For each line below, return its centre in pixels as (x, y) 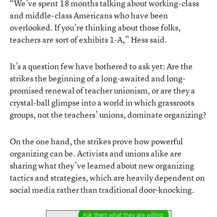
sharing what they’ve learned (62, 165)
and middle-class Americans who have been (89, 15)
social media (32, 189)
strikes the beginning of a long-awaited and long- (98, 78)
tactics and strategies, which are (68, 177)
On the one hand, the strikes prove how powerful (96, 141)
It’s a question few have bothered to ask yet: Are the (101, 66)
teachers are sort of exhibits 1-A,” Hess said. (88, 39)
